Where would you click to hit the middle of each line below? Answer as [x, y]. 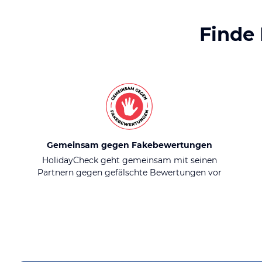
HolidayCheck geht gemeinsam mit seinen [129, 160]
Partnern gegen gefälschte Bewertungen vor [129, 173]
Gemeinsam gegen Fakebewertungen [129, 145]
